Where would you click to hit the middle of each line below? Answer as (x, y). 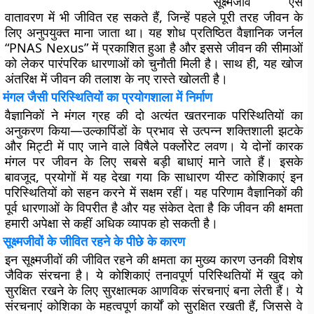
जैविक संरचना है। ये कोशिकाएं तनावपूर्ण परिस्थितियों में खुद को (154, 275)
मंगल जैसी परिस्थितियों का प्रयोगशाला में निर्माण (108, 97)
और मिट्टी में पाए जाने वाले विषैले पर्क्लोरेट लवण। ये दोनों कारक (154, 146)
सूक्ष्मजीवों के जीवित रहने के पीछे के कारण (94, 241)
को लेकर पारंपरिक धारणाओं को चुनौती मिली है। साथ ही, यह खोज (154, 63)
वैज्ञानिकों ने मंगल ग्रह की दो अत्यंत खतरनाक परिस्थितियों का (154, 115)
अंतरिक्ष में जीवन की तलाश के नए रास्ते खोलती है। (117, 78)
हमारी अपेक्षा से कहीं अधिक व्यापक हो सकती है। (112, 223)
